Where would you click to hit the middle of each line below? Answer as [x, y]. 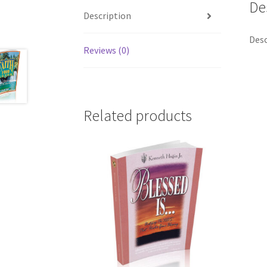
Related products [138, 115]
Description [108, 16]
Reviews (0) [107, 50]
